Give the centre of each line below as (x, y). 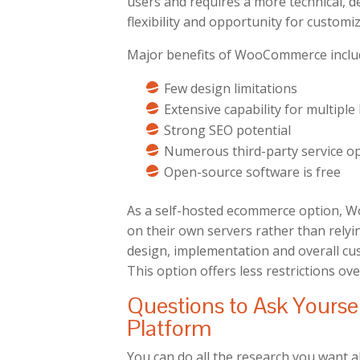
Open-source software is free (253, 172)
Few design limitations (231, 89)
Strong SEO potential (228, 131)
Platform (170, 328)
